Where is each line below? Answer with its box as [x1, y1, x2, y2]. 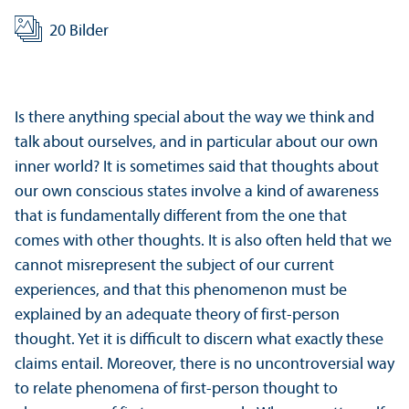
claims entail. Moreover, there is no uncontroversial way [15, 356, 394, 374]
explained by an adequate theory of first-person [15, 307, 340, 325]
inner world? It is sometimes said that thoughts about [15, 159, 379, 177]
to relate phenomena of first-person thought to [15, 381, 338, 399]
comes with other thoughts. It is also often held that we [15, 233, 392, 251]
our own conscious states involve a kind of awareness [15, 184, 379, 202]
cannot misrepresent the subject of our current [15, 257, 334, 276]
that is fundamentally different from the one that [15, 208, 347, 226]
